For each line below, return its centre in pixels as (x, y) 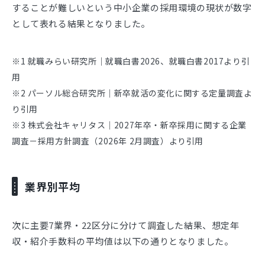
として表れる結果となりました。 (81, 23)
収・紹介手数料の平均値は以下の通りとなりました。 (123, 241)
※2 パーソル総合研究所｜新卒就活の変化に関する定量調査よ (132, 93)
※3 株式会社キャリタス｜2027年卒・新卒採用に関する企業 (130, 125)
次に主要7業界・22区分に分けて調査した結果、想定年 (126, 225)
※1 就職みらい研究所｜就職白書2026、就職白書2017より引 (131, 61)
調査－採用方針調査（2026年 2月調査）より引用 (108, 140)
